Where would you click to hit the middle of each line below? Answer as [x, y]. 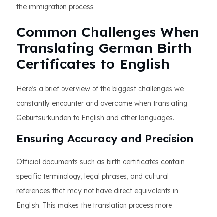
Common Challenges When [108, 32]
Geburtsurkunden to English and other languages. [95, 118]
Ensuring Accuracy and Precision [105, 139]
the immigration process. [56, 7]
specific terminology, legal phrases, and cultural [93, 176]
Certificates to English [93, 64]
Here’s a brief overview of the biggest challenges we [100, 89]
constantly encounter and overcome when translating [102, 103]
